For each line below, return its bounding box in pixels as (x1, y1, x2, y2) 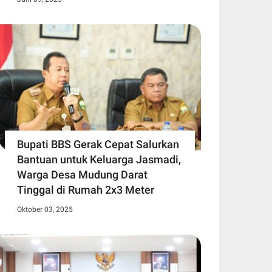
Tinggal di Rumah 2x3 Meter (17, 183, 154, 197)
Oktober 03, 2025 (17, 205, 73, 214)
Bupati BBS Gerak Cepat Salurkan (17, 138, 179, 151)
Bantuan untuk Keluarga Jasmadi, (17, 153, 181, 166)
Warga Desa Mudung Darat (17, 168, 148, 182)
